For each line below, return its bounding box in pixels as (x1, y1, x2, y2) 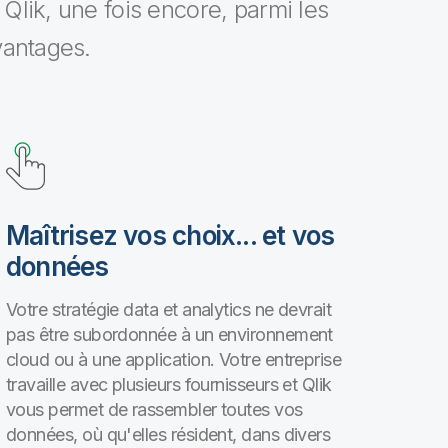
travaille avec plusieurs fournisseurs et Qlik (6, 374, 332, 395)
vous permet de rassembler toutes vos (6, 399, 303, 420)
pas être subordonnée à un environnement (6, 324, 333, 345)
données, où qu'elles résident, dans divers (6, 424, 331, 445)
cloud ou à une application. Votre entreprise (6, 349, 342, 370)
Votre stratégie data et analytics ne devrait (6, 299, 332, 320)
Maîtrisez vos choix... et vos (6, 220, 335, 251)
